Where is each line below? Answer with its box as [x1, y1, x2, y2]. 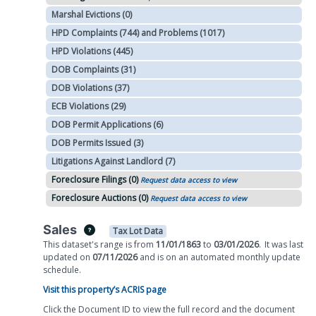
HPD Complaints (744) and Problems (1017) [51, 27, 224, 39]
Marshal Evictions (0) [51, 8, 132, 21]
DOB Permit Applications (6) [51, 119, 163, 131]
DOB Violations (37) [51, 82, 129, 95]
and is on [138, 251, 176, 264]
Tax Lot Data [112, 225, 163, 238]
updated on [43, 251, 92, 264]
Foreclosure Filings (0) [51, 174, 138, 186]
